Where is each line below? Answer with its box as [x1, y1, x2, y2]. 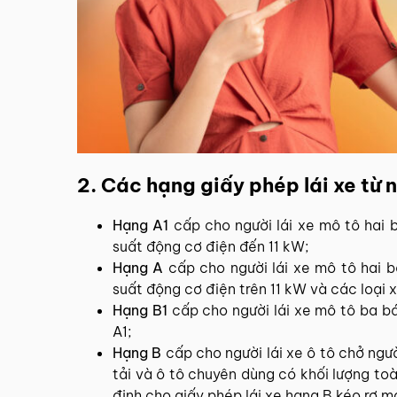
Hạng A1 [113, 215, 169, 234]
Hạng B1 [113, 300, 167, 319]
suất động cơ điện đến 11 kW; [113, 237, 309, 255]
